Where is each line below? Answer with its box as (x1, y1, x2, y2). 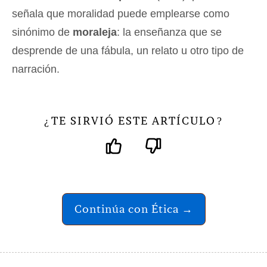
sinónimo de (12, 26, 73, 38)
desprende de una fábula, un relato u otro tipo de (12, 45, 244, 57)
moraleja (73, 26, 117, 38)
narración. (12, 63, 60, 75)
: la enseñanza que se (117, 26, 222, 38)
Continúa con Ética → (74, 202, 193, 216)
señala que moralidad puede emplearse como (12, 8, 229, 20)
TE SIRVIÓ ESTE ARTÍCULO (51, 114, 216, 128)
